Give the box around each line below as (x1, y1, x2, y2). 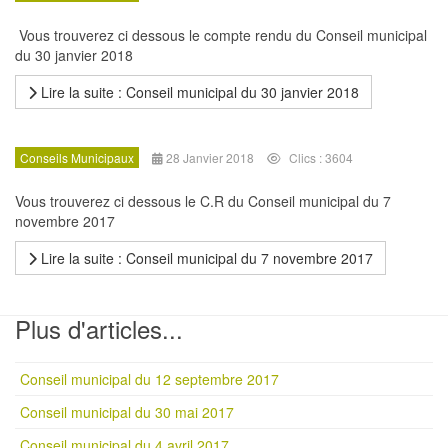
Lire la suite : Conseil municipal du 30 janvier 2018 (37, 82, 359, 102)
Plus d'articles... (15, 311, 183, 346)
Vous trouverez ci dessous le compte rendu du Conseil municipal (15, 25, 427, 45)
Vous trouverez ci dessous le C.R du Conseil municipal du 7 (15, 191, 391, 211)
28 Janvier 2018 (166, 149, 254, 166)
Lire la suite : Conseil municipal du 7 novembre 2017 (37, 248, 373, 268)
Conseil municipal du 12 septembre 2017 (20, 369, 279, 389)
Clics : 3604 (289, 149, 353, 166)
